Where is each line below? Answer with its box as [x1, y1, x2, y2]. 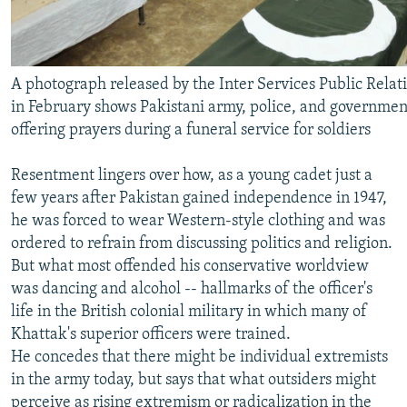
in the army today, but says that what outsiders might [11, 371, 376, 389]
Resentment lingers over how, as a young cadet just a [11, 166, 372, 184]
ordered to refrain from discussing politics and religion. [11, 234, 392, 253]
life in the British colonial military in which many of [11, 303, 367, 321]
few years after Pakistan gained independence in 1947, [11, 189, 387, 207]
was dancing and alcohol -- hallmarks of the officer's [11, 280, 372, 298]
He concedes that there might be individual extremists [11, 348, 388, 366]
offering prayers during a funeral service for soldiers [11, 121, 371, 139]
